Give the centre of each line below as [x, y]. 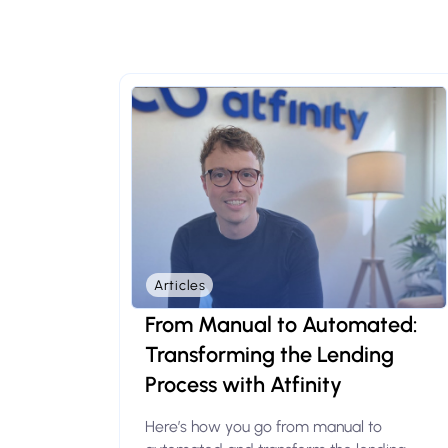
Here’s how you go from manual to [264, 427]
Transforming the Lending [270, 354]
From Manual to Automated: [282, 324]
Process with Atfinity [244, 384]
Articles [180, 284]
